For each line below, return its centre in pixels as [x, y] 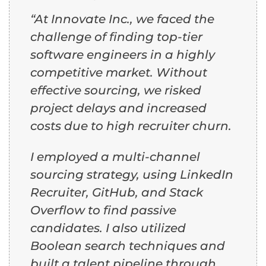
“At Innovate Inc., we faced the [122, 19]
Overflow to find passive [103, 210]
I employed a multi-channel [115, 156]
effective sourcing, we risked [116, 90]
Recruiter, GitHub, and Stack [117, 192]
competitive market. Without [119, 72]
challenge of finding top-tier [116, 37]
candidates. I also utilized [108, 228]
